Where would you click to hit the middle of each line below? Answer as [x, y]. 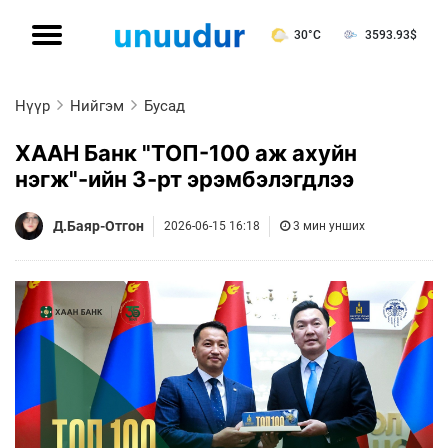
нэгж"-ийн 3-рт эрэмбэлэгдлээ [184, 179]
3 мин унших [329, 225]
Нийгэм [97, 106]
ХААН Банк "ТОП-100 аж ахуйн [186, 153]
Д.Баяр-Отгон [98, 225]
